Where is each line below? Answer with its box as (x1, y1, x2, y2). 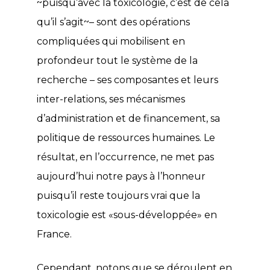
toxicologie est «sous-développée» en (37, 209, 217, 221)
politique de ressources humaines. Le (37, 131, 215, 143)
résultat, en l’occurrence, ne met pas (37, 151, 214, 163)
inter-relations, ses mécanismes (37, 93, 185, 105)
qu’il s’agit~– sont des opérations (37, 16, 190, 28)
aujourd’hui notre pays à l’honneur (37, 170, 206, 182)
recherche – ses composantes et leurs (37, 74, 218, 86)
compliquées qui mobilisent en (37, 35, 185, 47)
